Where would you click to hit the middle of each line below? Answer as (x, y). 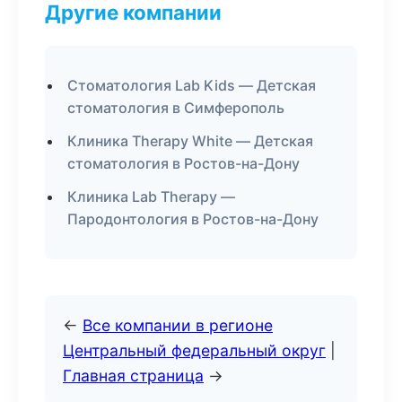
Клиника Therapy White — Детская (190, 141)
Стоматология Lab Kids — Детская (192, 85)
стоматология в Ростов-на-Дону (184, 163)
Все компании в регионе (178, 325)
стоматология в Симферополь (176, 108)
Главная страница (133, 376)
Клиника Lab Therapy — (151, 197)
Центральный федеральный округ (194, 350)
